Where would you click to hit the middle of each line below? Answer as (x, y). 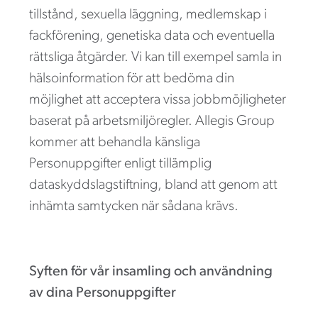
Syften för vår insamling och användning (151, 272)
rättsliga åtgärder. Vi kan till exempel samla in (155, 57)
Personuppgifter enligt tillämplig (120, 164)
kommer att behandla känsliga (115, 142)
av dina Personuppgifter (103, 293)
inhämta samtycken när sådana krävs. (134, 206)
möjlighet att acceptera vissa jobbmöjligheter (158, 100)
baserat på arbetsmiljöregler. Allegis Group (152, 121)
